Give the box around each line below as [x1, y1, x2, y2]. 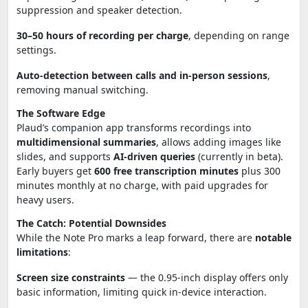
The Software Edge [16, 106, 105, 120]
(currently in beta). [195, 149, 283, 163]
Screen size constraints [16, 270, 125, 284]
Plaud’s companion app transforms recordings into [16, 120, 251, 134]
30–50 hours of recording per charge [16, 28, 188, 42]
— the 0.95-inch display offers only [125, 270, 288, 284]
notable [255, 230, 291, 244]
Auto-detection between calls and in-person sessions [16, 68, 267, 82]
